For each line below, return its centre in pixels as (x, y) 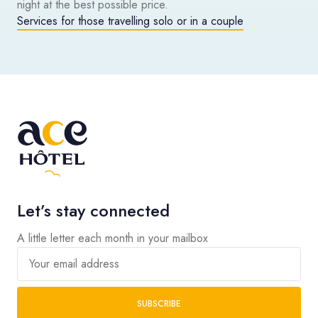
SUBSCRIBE (159, 303)
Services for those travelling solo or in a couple (130, 21)
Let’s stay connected (93, 210)
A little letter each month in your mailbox (113, 238)
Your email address (74, 263)
